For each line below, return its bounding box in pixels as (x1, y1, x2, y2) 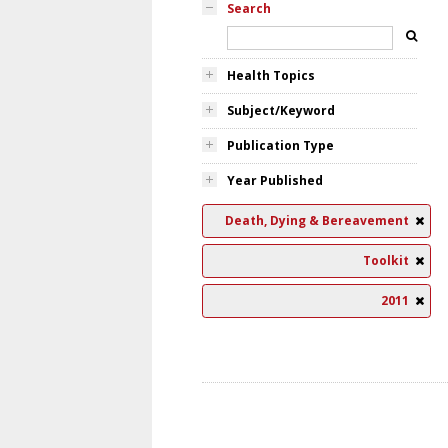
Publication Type (227, 137, 334, 154)
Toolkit (363, 252, 409, 269)
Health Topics (227, 67, 315, 84)
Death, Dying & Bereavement (225, 212, 409, 229)
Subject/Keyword (227, 102, 335, 119)
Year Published (227, 172, 323, 189)
